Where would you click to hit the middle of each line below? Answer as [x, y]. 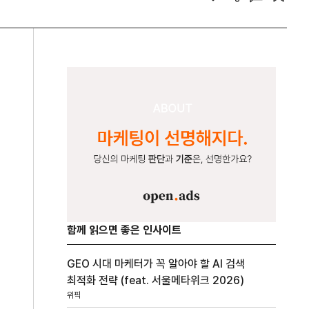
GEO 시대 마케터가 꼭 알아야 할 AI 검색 [156, 263]
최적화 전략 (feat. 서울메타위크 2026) [156, 280]
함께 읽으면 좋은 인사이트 [124, 230]
